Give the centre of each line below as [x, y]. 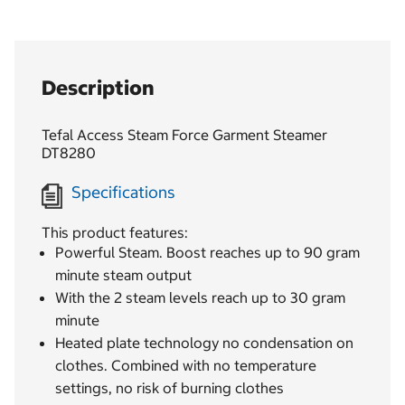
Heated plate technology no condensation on [204, 343]
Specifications [123, 193]
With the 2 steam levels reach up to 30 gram [200, 298]
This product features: [115, 233]
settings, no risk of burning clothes [170, 388]
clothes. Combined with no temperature [186, 366]
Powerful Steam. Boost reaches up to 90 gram [207, 253]
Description [98, 88]
